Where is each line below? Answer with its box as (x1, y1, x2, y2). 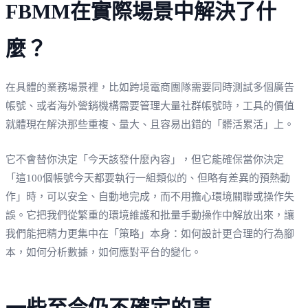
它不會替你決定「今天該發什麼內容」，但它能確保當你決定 (5, 153, 284, 165)
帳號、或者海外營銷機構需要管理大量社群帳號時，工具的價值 (5, 100, 294, 111)
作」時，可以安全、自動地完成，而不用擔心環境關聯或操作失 (5, 190, 294, 202)
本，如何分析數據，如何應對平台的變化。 (5, 246, 201, 258)
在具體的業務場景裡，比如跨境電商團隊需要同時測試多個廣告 (5, 81, 294, 93)
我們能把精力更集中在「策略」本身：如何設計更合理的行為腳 (5, 228, 294, 239)
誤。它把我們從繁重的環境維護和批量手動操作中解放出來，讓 (5, 209, 294, 221)
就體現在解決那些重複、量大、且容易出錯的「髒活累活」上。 (5, 118, 294, 130)
